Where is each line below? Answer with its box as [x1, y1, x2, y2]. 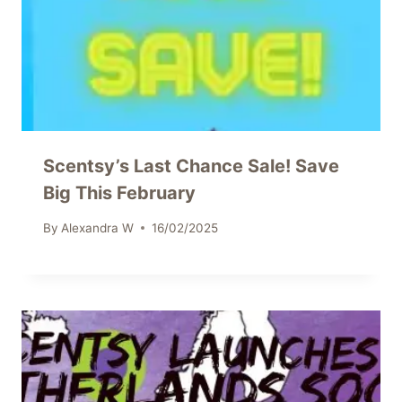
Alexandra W [61, 220, 135, 235]
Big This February [43, 182, 196, 205]
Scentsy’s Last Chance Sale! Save [43, 155, 339, 178]
